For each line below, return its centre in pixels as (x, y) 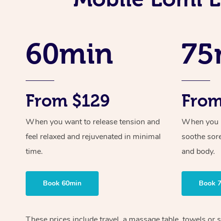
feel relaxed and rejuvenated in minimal (93, 136)
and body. (199, 151)
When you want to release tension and (93, 122)
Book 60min (62, 183)
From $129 (68, 100)
